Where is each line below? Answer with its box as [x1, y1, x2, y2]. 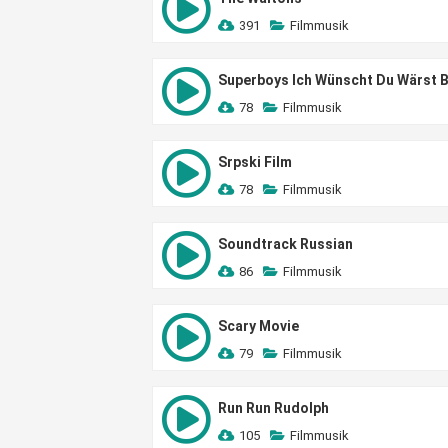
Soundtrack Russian [218, 236, 353, 252]
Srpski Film [218, 154, 292, 170]
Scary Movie [218, 318, 299, 334]
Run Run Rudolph [218, 400, 329, 416]
